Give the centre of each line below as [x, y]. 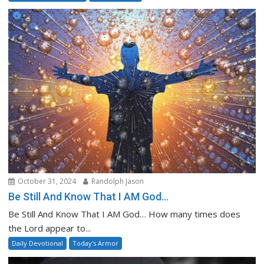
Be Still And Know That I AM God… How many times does [125, 214]
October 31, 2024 [46, 181]
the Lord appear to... [50, 228]
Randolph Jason [117, 181]
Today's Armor [96, 243]
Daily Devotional [38, 243]
